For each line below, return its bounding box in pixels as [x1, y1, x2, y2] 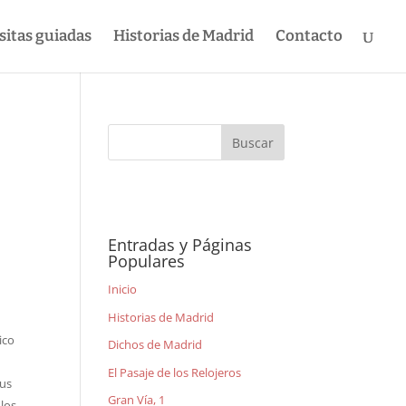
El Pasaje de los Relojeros [108, 363, 242, 381]
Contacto [275, 26, 343, 45]
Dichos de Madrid [108, 336, 203, 353]
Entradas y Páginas [108, 234, 253, 256]
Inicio [108, 281, 138, 297]
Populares [108, 250, 186, 272]
